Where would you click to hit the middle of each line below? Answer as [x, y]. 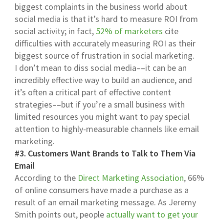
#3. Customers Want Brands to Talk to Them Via [105, 153]
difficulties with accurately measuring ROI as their [105, 43]
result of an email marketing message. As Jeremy [105, 202]
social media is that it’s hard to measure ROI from [106, 19]
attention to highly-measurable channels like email [107, 129]
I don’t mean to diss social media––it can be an [101, 67]
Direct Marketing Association [131, 177]
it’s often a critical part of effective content [93, 92]
